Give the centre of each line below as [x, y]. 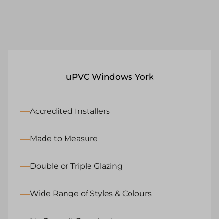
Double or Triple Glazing [76, 166]
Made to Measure [64, 139]
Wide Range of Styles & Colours [91, 194]
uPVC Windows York [109, 77]
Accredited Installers [70, 111]
